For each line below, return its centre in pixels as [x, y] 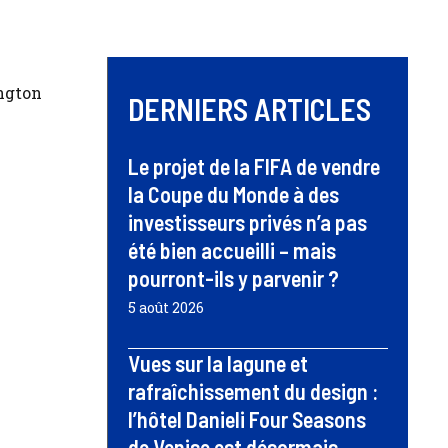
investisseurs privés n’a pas [247, 221]
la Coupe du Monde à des [233, 193]
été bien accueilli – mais [232, 249]
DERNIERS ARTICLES [249, 108]
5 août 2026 [166, 307]
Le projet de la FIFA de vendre [254, 165]
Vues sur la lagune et [218, 362]
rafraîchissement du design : [253, 390]
